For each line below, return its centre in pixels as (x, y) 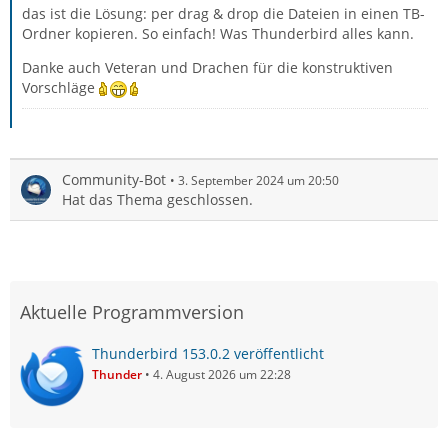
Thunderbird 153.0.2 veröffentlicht (208, 353)
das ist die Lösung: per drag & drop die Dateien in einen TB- (223, 13)
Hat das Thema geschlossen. (157, 199)
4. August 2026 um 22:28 (222, 374)
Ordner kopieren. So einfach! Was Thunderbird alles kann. (218, 33)
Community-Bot (114, 179)
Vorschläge (60, 87)
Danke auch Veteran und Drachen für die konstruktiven (207, 67)
